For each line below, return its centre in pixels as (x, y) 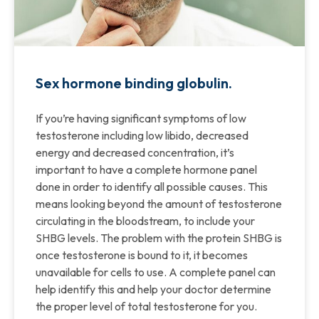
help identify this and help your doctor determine (153, 289)
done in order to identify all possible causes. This (152, 187)
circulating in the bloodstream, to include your (145, 221)
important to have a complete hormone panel (146, 170)
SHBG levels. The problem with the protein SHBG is (159, 238)
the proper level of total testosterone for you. (146, 307)
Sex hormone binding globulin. (134, 83)
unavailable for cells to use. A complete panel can (156, 272)
